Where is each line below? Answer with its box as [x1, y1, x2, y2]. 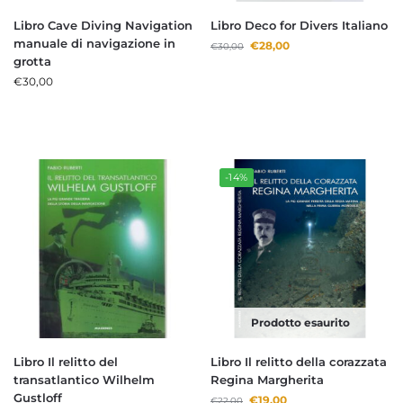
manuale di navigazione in [13, 36, 175, 51]
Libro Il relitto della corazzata [210, 354, 387, 370]
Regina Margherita [210, 372, 324, 388]
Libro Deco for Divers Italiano [210, 18, 388, 33]
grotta [13, 54, 51, 69]
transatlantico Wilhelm [13, 372, 155, 388]
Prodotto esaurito [250, 316, 350, 330]
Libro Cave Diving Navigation [13, 18, 193, 33]
